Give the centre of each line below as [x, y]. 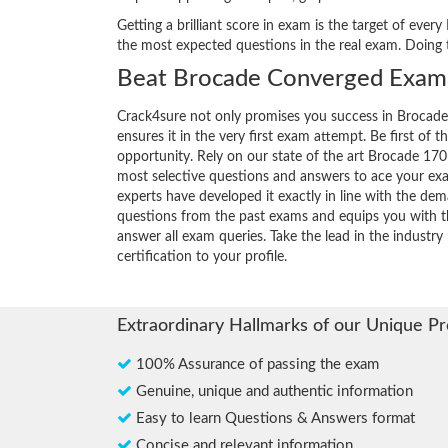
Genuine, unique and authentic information [272, 392]
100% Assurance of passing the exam [255, 365]
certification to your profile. [202, 257]
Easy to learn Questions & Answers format [273, 419]
